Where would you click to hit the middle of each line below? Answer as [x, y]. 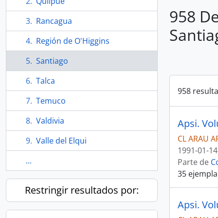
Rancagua [54, 21]
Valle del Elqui [61, 141]
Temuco [51, 101]
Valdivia [50, 121]
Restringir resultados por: [82, 190]
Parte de [194, 162]
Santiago [52, 61]
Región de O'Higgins [73, 41]
